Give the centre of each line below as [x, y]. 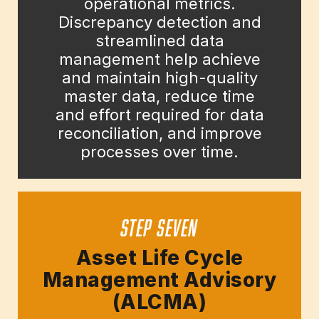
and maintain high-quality [159, 78]
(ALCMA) [159, 302]
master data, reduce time [159, 96]
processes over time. [159, 152]
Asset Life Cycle [159, 258]
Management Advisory [159, 280]
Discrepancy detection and [159, 22]
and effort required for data [159, 115]
